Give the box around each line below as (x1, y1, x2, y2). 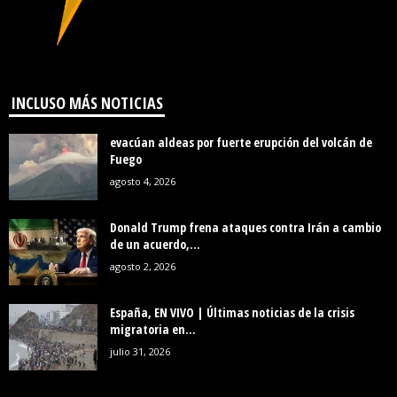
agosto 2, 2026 (110, 260, 175, 274)
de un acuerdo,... (110, 236, 200, 253)
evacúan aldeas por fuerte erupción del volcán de (110, 134, 372, 152)
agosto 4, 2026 (110, 175, 175, 189)
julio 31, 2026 (110, 345, 170, 359)
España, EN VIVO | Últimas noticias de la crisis (110, 304, 354, 322)
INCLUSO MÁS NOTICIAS (11, 92, 163, 114)
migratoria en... (110, 321, 196, 339)
